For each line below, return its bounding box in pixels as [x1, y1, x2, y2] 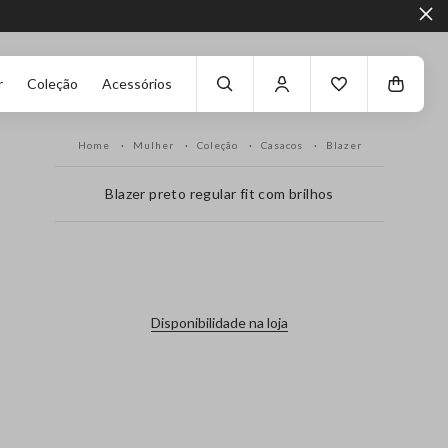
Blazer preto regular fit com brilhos [105, 185, 334, 202]
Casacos [260, 139, 306, 151]
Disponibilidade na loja [151, 314, 289, 331]
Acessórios [102, 75, 172, 92]
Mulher [132, 139, 177, 151]
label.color [189, 256, 250, 271]
